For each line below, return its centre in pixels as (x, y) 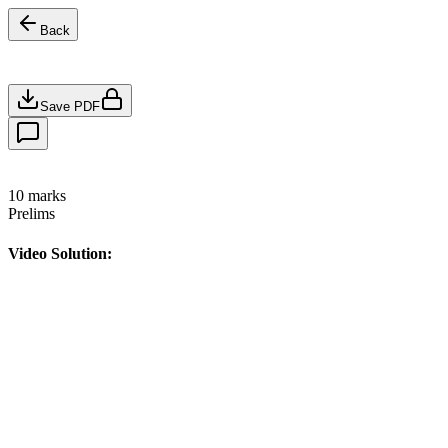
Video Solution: (60, 253)
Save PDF (70, 106)
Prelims (31, 214)
